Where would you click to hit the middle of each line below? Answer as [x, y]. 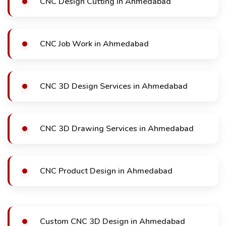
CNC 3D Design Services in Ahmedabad [114, 86]
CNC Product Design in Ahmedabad [106, 171]
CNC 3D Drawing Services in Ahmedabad [117, 129]
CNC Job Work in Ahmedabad [94, 44]
